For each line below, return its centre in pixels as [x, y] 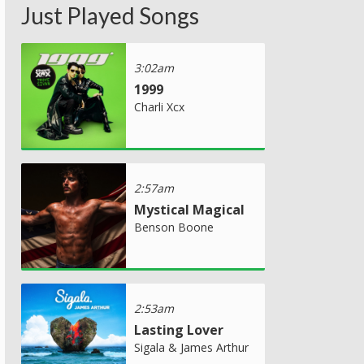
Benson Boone [174, 227]
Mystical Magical [189, 209]
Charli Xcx [159, 106]
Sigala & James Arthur [191, 347]
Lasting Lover [179, 329]
